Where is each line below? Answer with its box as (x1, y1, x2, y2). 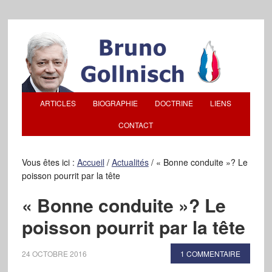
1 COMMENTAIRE (180, 248, 241, 259)
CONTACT (118, 120, 154, 130)
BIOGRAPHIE (93, 98, 138, 108)
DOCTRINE (155, 98, 194, 108)
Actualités (111, 156, 149, 168)
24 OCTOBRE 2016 (21, 248, 87, 259)
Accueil (76, 156, 104, 168)
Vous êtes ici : (21, 156, 77, 168)
